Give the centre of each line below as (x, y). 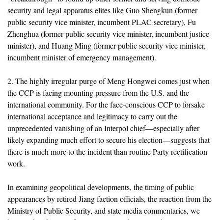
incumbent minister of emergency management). (82, 57)
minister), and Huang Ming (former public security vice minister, (107, 45)
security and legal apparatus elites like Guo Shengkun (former (102, 10)
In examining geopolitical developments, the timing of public (101, 187)
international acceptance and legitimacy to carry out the (92, 116)
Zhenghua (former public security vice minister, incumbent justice (108, 33)
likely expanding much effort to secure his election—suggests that (109, 139)
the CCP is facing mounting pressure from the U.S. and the (98, 92)
